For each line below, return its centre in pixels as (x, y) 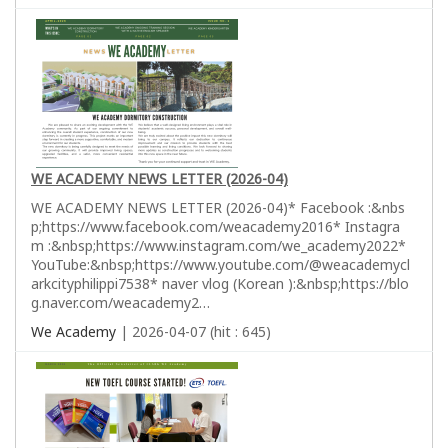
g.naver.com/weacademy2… (120, 302)
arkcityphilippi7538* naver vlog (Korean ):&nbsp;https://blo (220, 283)
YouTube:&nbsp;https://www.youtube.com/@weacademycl (220, 264)
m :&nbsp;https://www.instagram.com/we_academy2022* (218, 245)
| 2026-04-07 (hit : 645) (193, 331)
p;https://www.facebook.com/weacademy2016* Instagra (215, 226)
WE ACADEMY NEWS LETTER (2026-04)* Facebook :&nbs (218, 207)
